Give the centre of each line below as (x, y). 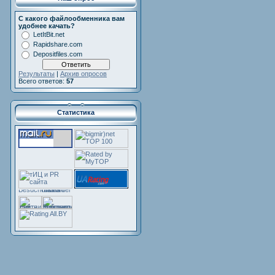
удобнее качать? (47, 26)
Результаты (37, 74)
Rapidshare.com (58, 44)
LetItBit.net (49, 34)
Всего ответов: (42, 81)
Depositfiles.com (58, 54)
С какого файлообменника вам (72, 18)
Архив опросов (83, 74)
